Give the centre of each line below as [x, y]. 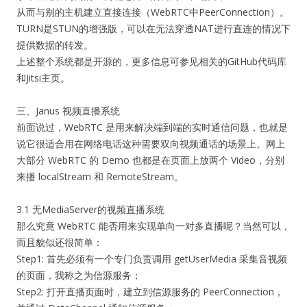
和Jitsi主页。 [43, 78]
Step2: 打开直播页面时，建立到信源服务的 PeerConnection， [150, 292]
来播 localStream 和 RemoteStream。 [100, 176]
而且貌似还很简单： [60, 242]
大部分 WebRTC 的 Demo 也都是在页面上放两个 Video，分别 [150, 160]
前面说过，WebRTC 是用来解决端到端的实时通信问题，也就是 [152, 127]
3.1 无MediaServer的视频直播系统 [90, 209]
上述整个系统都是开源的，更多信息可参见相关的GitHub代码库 [151, 61]
